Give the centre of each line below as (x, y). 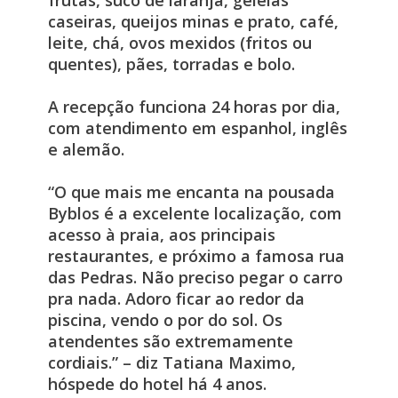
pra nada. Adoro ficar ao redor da (176, 299)
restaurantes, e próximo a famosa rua (196, 256)
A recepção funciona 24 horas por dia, (194, 107)
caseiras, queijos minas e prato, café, (193, 22)
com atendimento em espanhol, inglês (197, 128)
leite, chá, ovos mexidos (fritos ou (179, 43)
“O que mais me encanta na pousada (191, 192)
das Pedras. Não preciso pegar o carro (195, 278)
